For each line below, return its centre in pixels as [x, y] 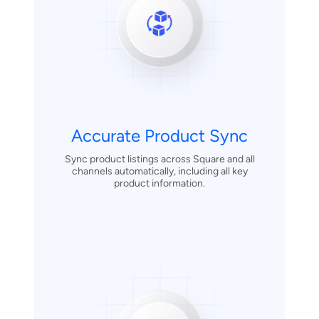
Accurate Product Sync [159, 135]
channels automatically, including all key [159, 171]
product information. [159, 183]
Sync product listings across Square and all [159, 159]
